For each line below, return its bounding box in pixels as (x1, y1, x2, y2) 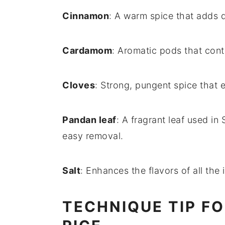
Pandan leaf (62, 115, 117, 126)
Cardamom (62, 45, 112, 56)
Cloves (62, 80, 95, 91)
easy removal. (62, 131, 124, 142)
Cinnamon (62, 11, 109, 22)
